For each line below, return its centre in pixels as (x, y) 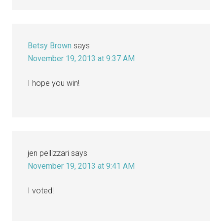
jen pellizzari (49, 153)
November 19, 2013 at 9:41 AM (81, 166)
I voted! (41, 190)
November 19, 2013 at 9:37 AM (81, 58)
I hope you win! (54, 83)
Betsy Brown (50, 45)
